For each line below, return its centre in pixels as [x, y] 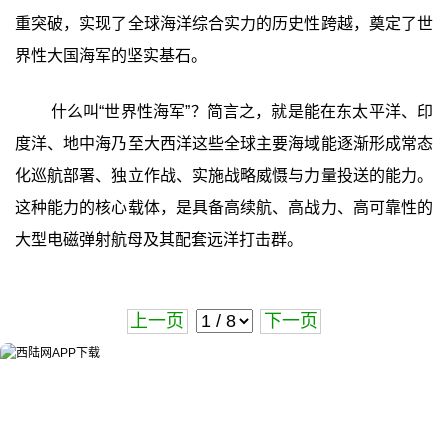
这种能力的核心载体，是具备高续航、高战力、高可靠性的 [224, 207]
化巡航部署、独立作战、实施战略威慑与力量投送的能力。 [224, 175]
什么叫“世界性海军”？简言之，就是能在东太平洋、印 [242, 111]
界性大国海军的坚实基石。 [110, 55]
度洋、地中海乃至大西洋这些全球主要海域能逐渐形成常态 [224, 143]
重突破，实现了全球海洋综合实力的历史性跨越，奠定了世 [224, 23]
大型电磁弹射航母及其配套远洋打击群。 [158, 239]
